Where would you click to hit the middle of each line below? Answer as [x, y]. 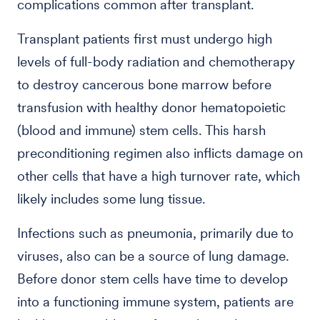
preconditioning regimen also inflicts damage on [160, 153]
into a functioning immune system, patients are [155, 302]
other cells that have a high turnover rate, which [159, 176]
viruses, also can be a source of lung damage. [153, 256]
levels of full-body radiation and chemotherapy [156, 62]
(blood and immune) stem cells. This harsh [141, 130]
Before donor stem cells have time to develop [152, 279]
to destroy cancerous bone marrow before [144, 85]
